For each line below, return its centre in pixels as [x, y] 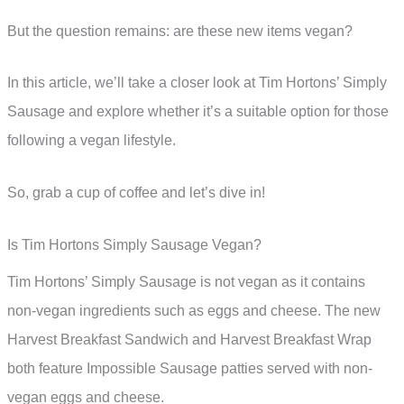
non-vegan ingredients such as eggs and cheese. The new [194, 310]
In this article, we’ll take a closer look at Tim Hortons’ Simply [197, 83]
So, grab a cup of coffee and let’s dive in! [136, 193]
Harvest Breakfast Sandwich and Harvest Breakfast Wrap [189, 339]
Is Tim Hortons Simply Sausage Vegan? [134, 244]
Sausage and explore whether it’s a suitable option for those [198, 112]
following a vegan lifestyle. [92, 141]
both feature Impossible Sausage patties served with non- [190, 368]
